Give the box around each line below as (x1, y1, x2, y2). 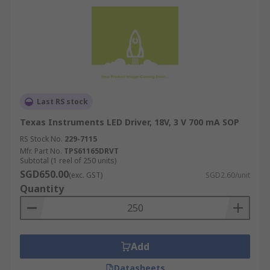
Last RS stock (37, 96, 88, 107)
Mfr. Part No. (20, 146, 62, 156)
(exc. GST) (69, 170, 102, 180)
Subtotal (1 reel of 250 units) (20, 155, 116, 166)
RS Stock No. (20, 134, 63, 144)
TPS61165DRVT (64, 146, 119, 156)
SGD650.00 (20, 168, 69, 181)
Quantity (20, 182, 64, 195)
